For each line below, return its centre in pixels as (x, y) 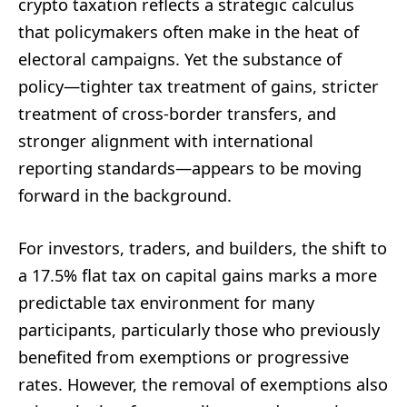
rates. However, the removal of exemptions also (203, 384)
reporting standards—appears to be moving (190, 168)
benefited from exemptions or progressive (184, 357)
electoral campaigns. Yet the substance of (180, 59)
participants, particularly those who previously (199, 329)
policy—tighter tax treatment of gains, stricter (199, 86)
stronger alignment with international (166, 140)
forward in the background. (125, 195)
